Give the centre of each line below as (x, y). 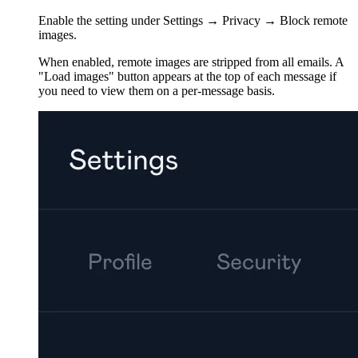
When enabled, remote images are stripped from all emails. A (191, 62)
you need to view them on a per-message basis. (157, 90)
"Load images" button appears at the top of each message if (187, 76)
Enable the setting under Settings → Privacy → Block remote (193, 20)
